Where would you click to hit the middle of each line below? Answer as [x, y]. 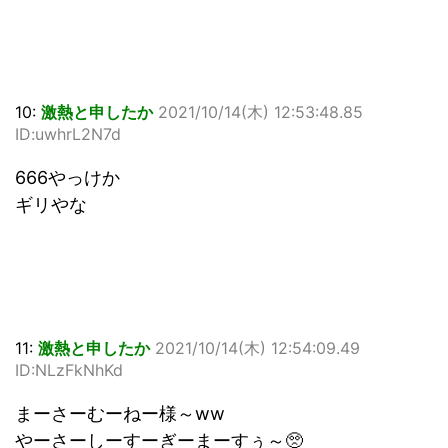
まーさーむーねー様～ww [120, 414]
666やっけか [67, 178]
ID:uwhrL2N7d [68, 134]
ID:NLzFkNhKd [69, 370]
